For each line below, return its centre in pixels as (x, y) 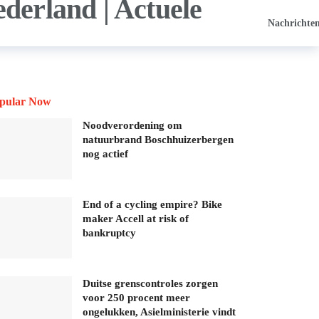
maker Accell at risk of (136, 218)
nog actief (105, 154)
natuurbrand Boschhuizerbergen (158, 140)
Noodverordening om (132, 125)
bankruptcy (109, 232)
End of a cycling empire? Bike (152, 204)
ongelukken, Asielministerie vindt (159, 312)
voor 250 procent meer (136, 297)
